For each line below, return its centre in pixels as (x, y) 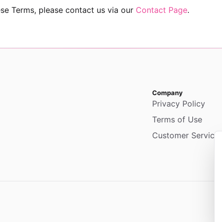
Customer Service (186, 135)
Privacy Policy (179, 104)
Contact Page (162, 10)
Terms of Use (177, 119)
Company (167, 93)
